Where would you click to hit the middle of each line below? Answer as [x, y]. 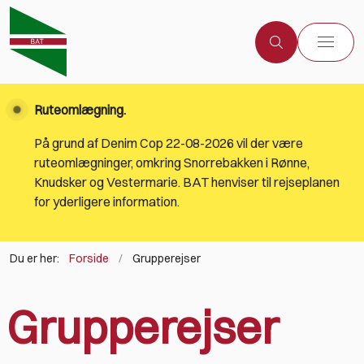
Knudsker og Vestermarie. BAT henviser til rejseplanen [187, 182]
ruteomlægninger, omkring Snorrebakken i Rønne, [172, 163]
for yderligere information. [107, 202]
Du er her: [35, 259]
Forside [89, 259]
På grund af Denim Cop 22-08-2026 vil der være [169, 143]
